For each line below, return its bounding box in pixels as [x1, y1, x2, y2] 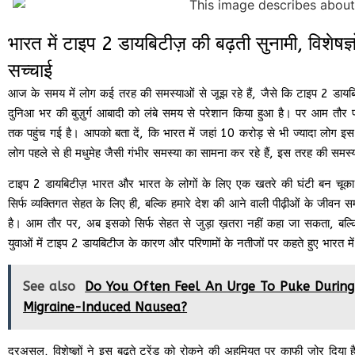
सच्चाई [8, 59, 53, 82]
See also [23, 279, 76, 295]
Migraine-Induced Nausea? [23, 300, 188, 315]
